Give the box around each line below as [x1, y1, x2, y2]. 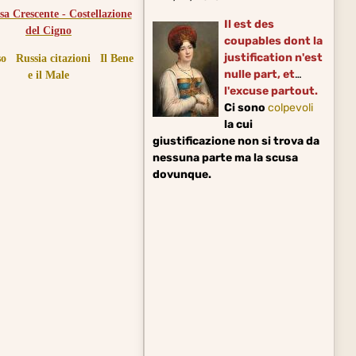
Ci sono [224, 100, 269, 114]
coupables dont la [224, 33, 323, 48]
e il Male [28, 69, 70, 82]
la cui [224, 117, 253, 131]
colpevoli [268, 100, 314, 114]
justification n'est [224, 50, 323, 64]
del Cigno [25, 25, 72, 37]
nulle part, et [224, 67, 296, 81]
